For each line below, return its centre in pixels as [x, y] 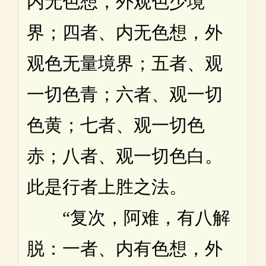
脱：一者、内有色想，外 [125, 248]
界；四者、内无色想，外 [125, 32]
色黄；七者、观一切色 [116, 125]
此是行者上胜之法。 [107, 186]
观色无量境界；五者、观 [125, 63]
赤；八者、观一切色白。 [125, 156]
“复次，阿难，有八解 [129, 217]
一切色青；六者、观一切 [125, 94]
